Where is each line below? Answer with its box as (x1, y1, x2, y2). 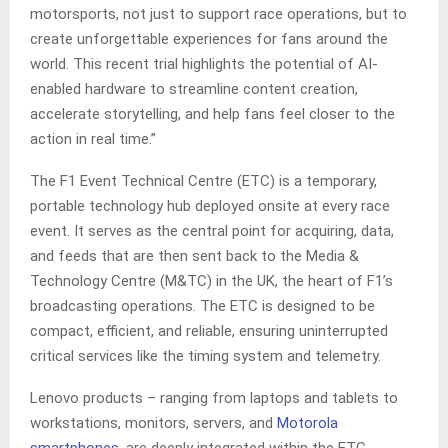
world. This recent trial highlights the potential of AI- (30, 55, 378, 74)
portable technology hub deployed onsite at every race (30, 197, 390, 216)
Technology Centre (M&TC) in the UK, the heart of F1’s (30, 272, 393, 291)
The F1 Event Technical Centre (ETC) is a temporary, (30, 172, 377, 191)
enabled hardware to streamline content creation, (30, 80, 358, 99)
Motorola (277, 414, 338, 433)
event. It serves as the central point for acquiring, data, (30, 222, 394, 241)
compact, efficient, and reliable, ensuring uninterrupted (30, 322, 388, 341)
